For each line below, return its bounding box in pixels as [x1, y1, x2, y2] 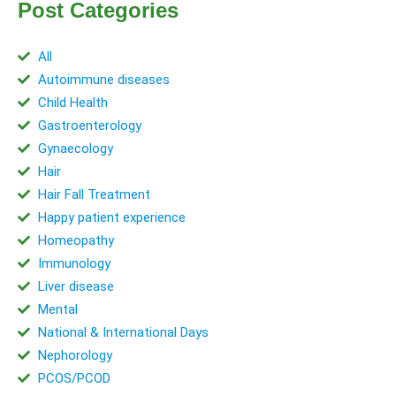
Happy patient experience [37, 209, 186, 225]
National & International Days [37, 324, 209, 340]
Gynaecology [37, 140, 113, 156]
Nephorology [37, 346, 112, 363]
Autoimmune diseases [37, 71, 170, 88]
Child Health [37, 94, 108, 110]
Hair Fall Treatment [37, 186, 150, 202]
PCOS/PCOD [37, 369, 110, 386]
